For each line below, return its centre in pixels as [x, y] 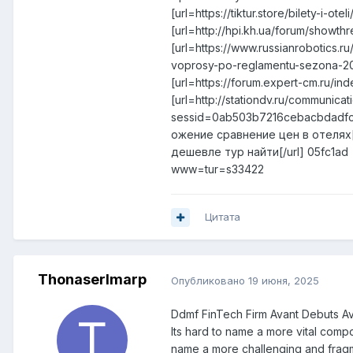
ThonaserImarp [92, 280]
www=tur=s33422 [217, 169]
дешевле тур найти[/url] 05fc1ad [260, 152]
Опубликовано [210, 280]
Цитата [223, 217]
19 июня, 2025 [284, 280]
